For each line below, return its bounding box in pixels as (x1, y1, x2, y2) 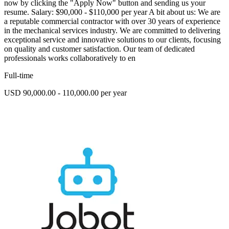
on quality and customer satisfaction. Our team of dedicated (4, 44, 195, 54)
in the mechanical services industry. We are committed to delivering (4, 26, 220, 35)
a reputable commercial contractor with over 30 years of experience (4, 17, 220, 26)
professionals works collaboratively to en (4, 54, 135, 63)
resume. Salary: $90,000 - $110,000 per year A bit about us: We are (4, 8, 220, 17)
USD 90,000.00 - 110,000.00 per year (4, 88, 127, 98)
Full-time (4, 71, 33, 80)
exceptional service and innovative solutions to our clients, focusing (4, 35, 221, 44)
